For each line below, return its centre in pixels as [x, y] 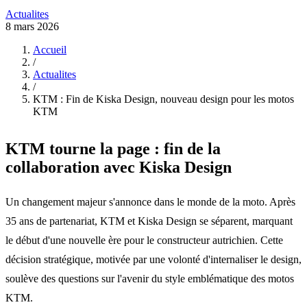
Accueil [50, 50]
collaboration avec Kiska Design [119, 168]
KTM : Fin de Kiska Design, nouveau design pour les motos [163, 99]
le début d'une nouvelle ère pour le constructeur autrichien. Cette [144, 240]
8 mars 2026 [32, 27]
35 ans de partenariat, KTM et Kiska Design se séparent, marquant [149, 221]
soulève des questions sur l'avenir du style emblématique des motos [150, 278]
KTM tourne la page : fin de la [113, 149]
